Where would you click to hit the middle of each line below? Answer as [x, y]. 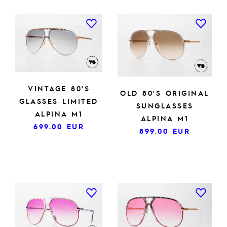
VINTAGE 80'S [59, 88]
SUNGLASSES [165, 106]
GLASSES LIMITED [59, 101]
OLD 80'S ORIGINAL [165, 93]
